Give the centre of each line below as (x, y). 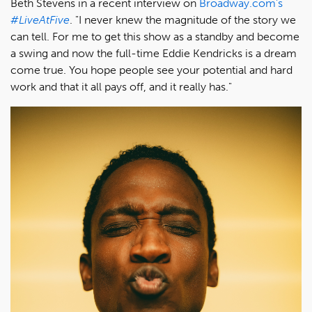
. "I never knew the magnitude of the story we (183, 20)
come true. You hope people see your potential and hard (151, 70)
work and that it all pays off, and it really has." (121, 87)
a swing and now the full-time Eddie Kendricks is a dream (154, 54)
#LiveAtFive (40, 20)
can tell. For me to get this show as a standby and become (155, 37)
